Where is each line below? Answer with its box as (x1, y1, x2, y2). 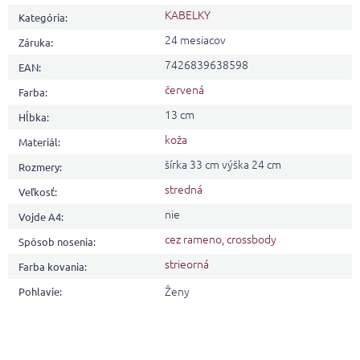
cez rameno (165, 230, 222, 247)
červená (165, 80, 204, 97)
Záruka (18, 35, 51, 49)
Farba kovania (18, 259, 84, 273)
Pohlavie (18, 284, 59, 298)
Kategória (18, 10, 65, 24)
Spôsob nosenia (18, 234, 93, 248)
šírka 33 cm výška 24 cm (165, 155, 281, 172)
